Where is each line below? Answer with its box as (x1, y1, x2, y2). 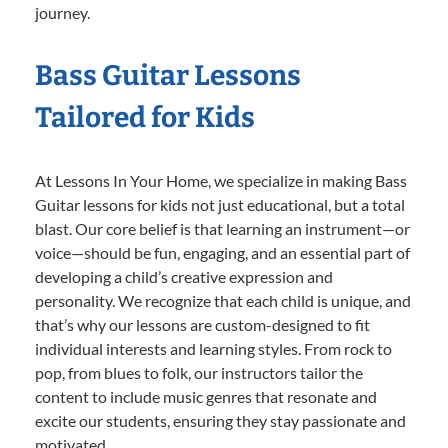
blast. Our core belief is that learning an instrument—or (35, 219, 410, 239)
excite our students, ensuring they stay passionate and (35, 411, 406, 431)
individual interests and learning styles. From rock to (35, 339, 392, 359)
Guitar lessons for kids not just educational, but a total (35, 195, 405, 215)
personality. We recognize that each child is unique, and (35, 291, 411, 311)
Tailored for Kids (35, 101, 255, 135)
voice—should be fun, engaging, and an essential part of (35, 243, 410, 263)
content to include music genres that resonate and (35, 387, 377, 407)
